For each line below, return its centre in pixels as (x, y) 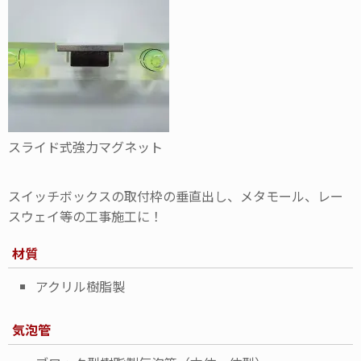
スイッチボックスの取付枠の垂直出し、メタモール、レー (176, 195)
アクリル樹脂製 (80, 286)
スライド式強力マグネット (85, 146)
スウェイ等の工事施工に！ (85, 216)
